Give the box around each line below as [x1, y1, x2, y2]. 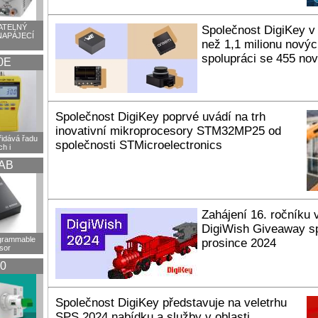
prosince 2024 [202, 236, 276, 250]
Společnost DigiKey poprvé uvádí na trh [55, 110, 265, 124]
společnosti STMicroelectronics [55, 138, 222, 152]
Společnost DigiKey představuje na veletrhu [55, 296, 287, 309]
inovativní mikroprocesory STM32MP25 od [55, 124, 281, 138]
